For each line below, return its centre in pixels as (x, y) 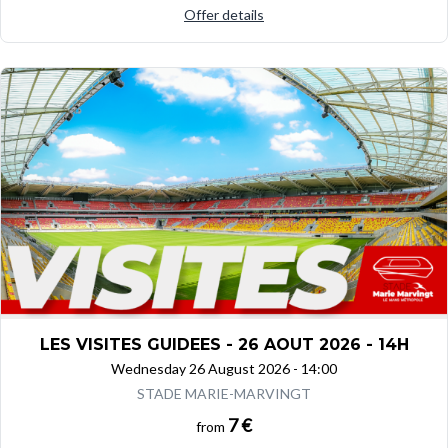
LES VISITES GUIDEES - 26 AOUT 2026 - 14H (224, 345)
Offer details (224, 14)
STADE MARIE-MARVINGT (224, 394)
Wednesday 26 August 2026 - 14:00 (224, 369)
